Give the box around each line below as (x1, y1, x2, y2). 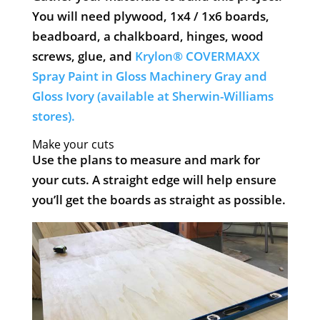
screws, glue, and (31, 47, 135, 64)
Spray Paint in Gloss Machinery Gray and (31, 67, 267, 84)
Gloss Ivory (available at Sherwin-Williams (31, 87, 274, 104)
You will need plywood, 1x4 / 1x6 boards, (31, 7, 269, 24)
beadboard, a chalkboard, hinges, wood (31, 27, 264, 44)
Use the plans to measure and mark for (31, 151, 260, 168)
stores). (31, 107, 75, 124)
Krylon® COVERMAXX (134, 47, 260, 64)
